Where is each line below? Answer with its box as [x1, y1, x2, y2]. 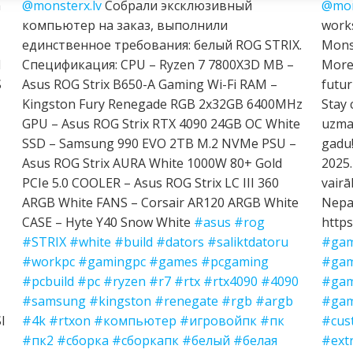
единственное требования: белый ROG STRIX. [21, 35, 302, 54]
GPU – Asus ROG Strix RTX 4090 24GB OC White [21, 114, 300, 132]
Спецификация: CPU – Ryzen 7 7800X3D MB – [21, 55, 294, 73]
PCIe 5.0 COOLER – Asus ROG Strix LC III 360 [21, 173, 279, 191]
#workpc [21, 252, 75, 270]
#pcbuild [21, 272, 74, 290]
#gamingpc [77, 252, 146, 270]
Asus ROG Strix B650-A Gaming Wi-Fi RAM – [21, 75, 277, 93]
